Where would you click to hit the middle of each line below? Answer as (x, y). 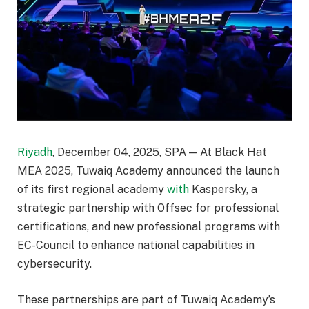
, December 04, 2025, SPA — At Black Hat (160, 152)
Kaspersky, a (223, 190)
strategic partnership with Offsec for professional (148, 208)
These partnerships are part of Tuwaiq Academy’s (146, 299)
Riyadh (35, 152)
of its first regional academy (92, 190)
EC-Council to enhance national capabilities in (136, 246)
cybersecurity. (54, 264)
